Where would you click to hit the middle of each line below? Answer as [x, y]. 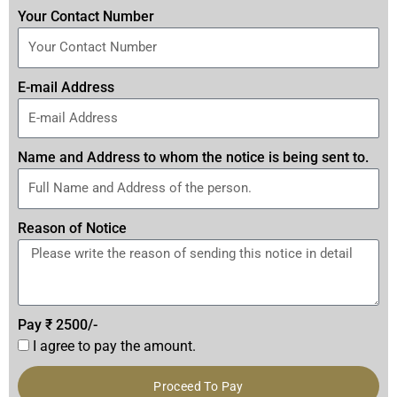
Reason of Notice [72, 228]
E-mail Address [66, 87]
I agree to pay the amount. [114, 346]
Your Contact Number [86, 17]
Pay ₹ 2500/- [58, 324]
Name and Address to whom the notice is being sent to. [193, 158]
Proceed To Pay [198, 386]
